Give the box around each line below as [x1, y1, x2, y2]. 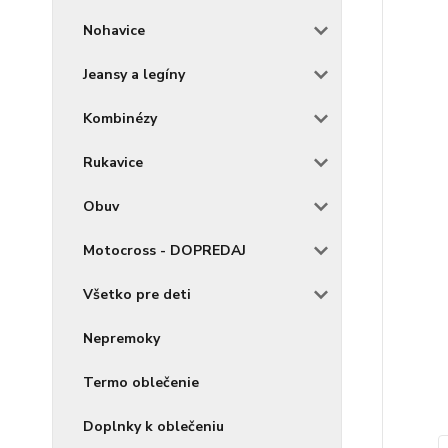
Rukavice [83, 153, 143, 172]
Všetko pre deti [83, 285, 191, 304]
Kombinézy [83, 109, 157, 128]
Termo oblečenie [83, 373, 199, 392]
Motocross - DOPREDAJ [83, 241, 246, 260]
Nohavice [83, 21, 145, 40]
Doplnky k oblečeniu [83, 417, 224, 436]
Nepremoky [83, 329, 160, 348]
